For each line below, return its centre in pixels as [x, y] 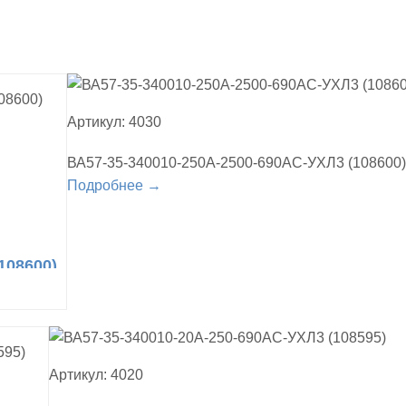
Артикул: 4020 [96, 375]
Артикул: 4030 [114, 122]
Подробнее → [114, 186]
